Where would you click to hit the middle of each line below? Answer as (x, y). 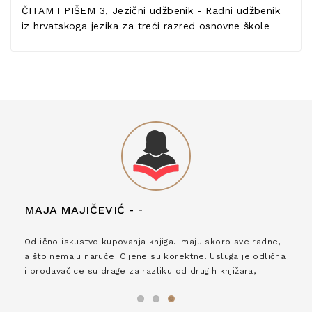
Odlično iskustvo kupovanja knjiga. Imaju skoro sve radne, (153, 242)
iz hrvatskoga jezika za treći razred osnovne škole (146, 26)
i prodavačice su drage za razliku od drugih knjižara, (140, 271)
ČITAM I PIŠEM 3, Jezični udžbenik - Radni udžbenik (151, 10)
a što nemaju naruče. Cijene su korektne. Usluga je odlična (155, 256)
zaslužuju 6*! (53, 286)
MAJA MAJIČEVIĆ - (79, 210)
